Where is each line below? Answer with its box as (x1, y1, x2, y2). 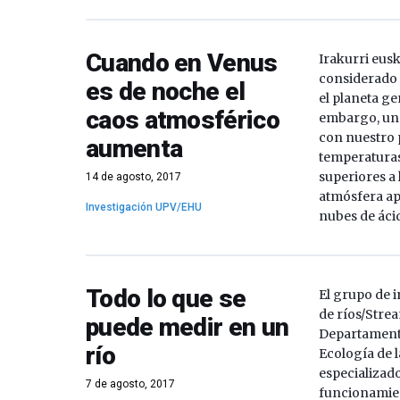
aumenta (86, 134, 183, 163)
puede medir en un (86, 312, 289, 342)
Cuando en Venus (86, 48, 278, 78)
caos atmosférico (86, 105, 279, 135)
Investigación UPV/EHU (86, 201, 202, 213)
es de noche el (86, 77, 246, 106)
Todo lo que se (86, 284, 246, 313)
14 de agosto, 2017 (86, 171, 181, 183)
